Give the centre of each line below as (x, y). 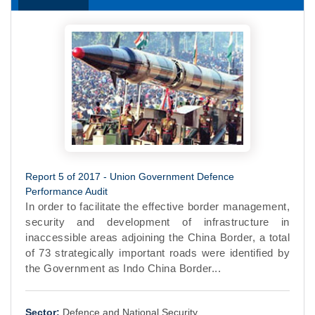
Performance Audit (66, 192)
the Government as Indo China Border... (123, 269)
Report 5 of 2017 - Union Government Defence (130, 177)
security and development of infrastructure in (157, 222)
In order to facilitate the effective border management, (157, 207)
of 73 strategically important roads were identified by (157, 253)
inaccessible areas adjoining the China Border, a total (157, 238)
